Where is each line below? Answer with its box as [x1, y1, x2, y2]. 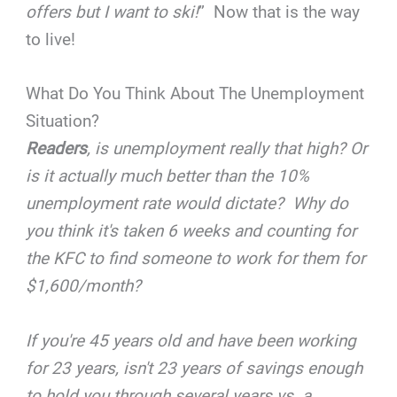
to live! [26, 29, 76, 50]
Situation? [26, 111, 100, 132]
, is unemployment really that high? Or [87, 138, 368, 160]
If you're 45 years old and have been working [26, 330, 357, 351]
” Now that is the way [198, 2, 361, 22]
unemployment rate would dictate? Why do [26, 193, 349, 214]
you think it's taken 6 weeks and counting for [26, 221, 357, 242]
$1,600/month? [26, 276, 142, 297]
